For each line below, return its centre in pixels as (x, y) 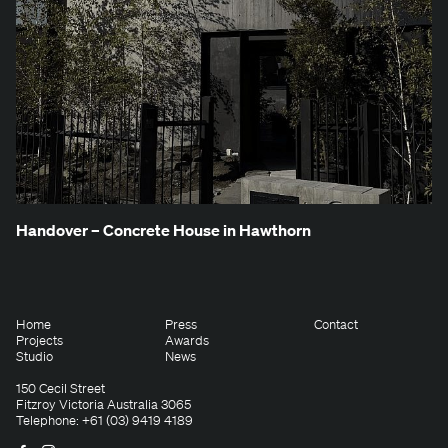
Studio (34, 356)
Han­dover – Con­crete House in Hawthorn (163, 229)
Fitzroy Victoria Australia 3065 (103, 404)
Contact (336, 324)
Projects (39, 340)
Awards (187, 340)
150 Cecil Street (60, 388)
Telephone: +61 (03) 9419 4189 (104, 420)
